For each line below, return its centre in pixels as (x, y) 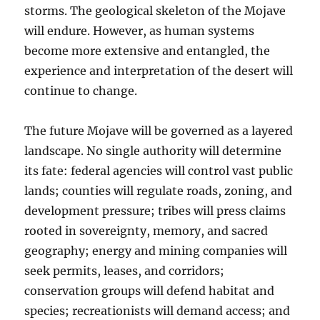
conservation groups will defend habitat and (150, 291)
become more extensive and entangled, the (147, 51)
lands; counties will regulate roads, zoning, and (159, 191)
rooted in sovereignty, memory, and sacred (146, 231)
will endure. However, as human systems (140, 31)
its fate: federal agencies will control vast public (159, 171)
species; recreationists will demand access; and (157, 311)
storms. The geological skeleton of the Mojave (155, 11)
